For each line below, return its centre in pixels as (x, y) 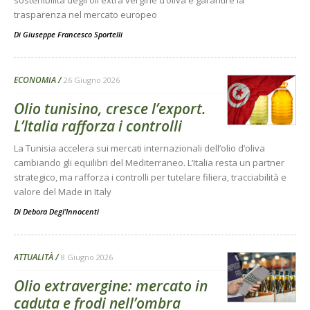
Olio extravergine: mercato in (111, 285)
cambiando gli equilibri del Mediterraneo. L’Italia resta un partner (149, 162)
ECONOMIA (35, 80)
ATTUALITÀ (34, 257)
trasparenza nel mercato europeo (85, 14)
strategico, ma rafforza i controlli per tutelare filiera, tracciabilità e (150, 177)
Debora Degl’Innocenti (61, 211)
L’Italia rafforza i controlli (98, 126)
